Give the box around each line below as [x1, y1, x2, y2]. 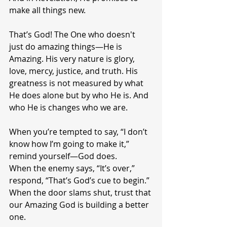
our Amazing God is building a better [9, 199, 151, 210]
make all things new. [9, 5, 86, 16]
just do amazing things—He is [9, 41, 124, 52]
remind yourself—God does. [9, 150, 117, 162]
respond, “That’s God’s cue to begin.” [9, 175, 149, 186]
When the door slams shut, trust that [9, 187, 153, 198]
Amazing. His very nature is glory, [9, 53, 137, 64]
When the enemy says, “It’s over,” [9, 163, 137, 174]
